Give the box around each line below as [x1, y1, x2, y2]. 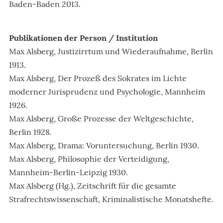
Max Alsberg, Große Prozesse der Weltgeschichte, [9, 113, 194, 123]
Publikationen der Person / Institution [9, 32, 158, 43]
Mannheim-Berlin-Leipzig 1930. [9, 167, 128, 177]
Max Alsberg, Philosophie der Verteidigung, [9, 153, 169, 164]
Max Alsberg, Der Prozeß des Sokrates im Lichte [9, 73, 187, 83]
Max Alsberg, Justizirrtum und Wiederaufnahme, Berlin [9, 46, 213, 56]
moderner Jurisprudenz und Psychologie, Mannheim [9, 86, 205, 97]
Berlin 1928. [9, 126, 52, 137]
